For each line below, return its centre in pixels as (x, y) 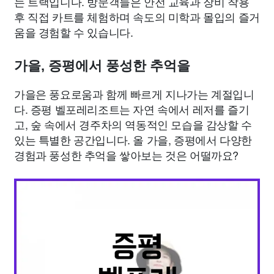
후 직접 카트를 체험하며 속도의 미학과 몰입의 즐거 (137, 17)
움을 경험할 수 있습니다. (74, 32)
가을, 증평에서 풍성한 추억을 (102, 66)
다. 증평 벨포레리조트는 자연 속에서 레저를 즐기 (132, 109)
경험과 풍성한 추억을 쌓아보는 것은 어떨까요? (127, 155)
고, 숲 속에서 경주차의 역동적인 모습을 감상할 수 (133, 124)
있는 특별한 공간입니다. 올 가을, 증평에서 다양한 (133, 140)
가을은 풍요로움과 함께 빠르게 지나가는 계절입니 (134, 94)
